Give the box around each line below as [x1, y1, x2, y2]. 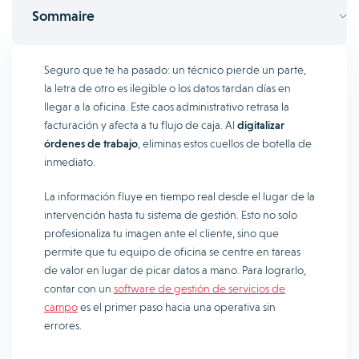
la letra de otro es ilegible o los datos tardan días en [44, 82, 291, 95]
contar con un [44, 282, 114, 295]
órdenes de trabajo [44, 137, 138, 150]
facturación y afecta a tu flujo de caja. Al [44, 119, 237, 131]
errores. [44, 319, 82, 332]
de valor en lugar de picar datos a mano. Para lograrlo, [44, 264, 306, 276]
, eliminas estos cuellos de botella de [138, 137, 312, 150]
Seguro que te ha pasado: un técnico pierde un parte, [44, 63, 306, 76]
